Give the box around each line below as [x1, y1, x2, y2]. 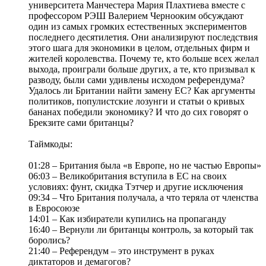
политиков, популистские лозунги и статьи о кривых [28, 96, 245, 107]
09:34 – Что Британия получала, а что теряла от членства [28, 192, 258, 203]
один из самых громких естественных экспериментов [28, 21, 247, 32]
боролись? [28, 235, 70, 246]
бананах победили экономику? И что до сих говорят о [28, 107, 248, 118]
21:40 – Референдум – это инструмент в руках [28, 246, 214, 256]
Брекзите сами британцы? [28, 118, 136, 128]
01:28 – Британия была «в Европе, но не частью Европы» [28, 160, 261, 171]
